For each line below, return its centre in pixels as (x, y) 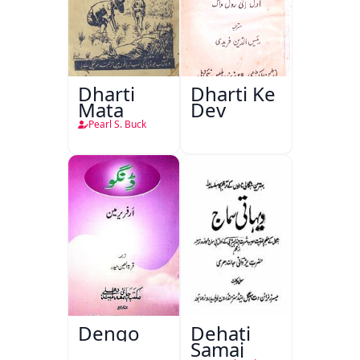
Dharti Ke (233, 94)
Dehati (221, 333)
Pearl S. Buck (117, 124)
